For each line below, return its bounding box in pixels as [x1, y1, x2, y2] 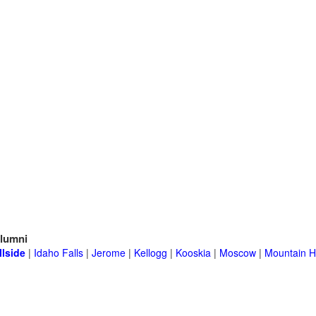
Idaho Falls [34, 245, 83, 260]
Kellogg [134, 245, 167, 260]
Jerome [92, 245, 126, 260]
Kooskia [176, 245, 211, 260]
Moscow [219, 245, 256, 260]
